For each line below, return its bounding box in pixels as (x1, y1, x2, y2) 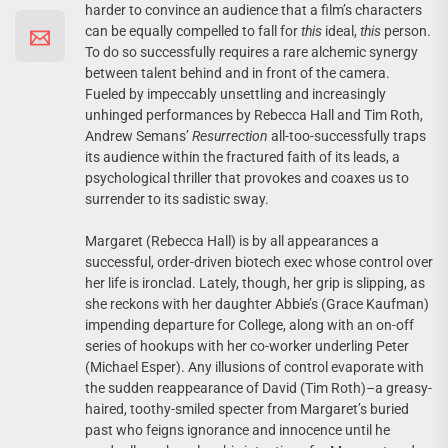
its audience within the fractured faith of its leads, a (85, 148, 400, 165)
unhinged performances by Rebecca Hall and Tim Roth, (85, 106, 423, 123)
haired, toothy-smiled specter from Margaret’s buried (85, 400, 409, 417)
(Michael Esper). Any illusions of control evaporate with (85, 358, 424, 375)
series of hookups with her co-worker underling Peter (85, 337, 409, 354)
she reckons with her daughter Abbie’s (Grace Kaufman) (85, 295, 429, 312)
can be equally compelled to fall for (85, 22, 301, 39)
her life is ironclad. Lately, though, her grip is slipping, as (85, 274, 425, 291)
